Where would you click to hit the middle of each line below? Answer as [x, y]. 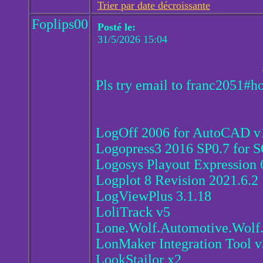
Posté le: [117, 27]
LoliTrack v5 [133, 212]
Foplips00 [60, 24]
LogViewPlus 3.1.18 [154, 196]
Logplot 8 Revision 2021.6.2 [177, 181]
